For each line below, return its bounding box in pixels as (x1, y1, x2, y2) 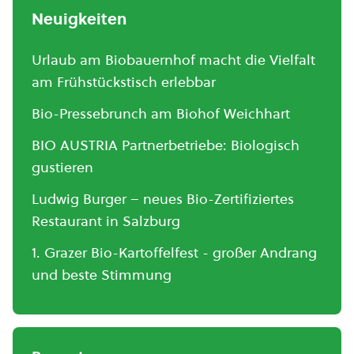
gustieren (32, 157, 93, 177)
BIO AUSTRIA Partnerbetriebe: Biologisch (32, 135, 299, 155)
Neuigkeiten (32, 8, 127, 30)
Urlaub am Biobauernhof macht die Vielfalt (32, 50, 315, 70)
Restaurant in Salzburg (32, 211, 180, 231)
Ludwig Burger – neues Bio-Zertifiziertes (32, 189, 294, 209)
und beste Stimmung (32, 265, 171, 284)
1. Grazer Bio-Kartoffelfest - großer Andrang (32, 243, 317, 262)
